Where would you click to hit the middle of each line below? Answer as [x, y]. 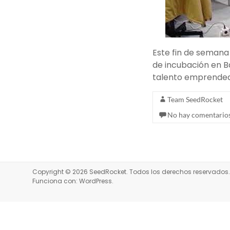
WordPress [95, 181]
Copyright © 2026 [61, 172]
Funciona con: [56, 181]
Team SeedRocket [195, 99]
